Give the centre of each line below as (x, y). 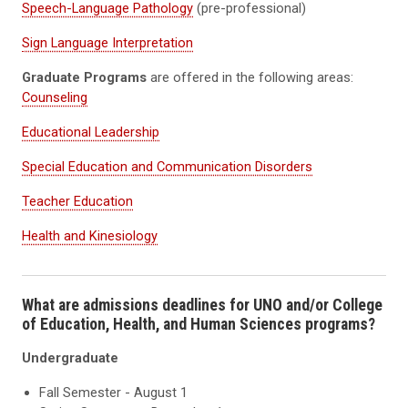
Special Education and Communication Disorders (167, 167)
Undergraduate (70, 358)
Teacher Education (77, 202)
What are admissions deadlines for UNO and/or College (202, 305)
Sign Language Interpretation (107, 43)
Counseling (55, 98)
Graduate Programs (84, 78)
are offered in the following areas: (250, 78)
